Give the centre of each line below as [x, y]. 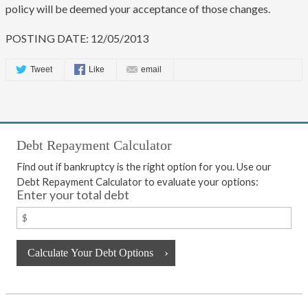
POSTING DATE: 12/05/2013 [77, 38]
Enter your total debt [73, 194]
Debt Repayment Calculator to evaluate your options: [137, 181]
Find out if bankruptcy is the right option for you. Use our [144, 166]
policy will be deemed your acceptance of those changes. [138, 8]
